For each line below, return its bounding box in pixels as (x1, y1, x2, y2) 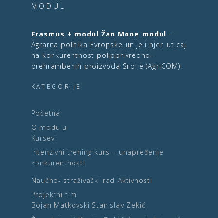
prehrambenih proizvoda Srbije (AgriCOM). (31, 61, 182, 71)
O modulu (31, 122, 67, 132)
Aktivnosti (117, 175, 152, 185)
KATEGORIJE (31, 82, 82, 91)
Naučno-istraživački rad (31, 175, 115, 185)
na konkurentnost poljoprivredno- (31, 50, 153, 60)
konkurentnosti (31, 158, 86, 167)
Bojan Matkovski (31, 200, 90, 210)
